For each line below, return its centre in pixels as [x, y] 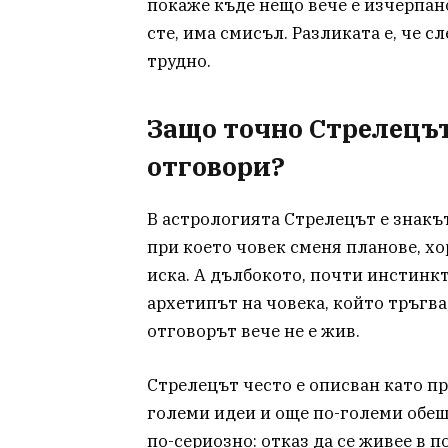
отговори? [216, 166]
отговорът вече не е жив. [253, 330]
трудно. [179, 61]
